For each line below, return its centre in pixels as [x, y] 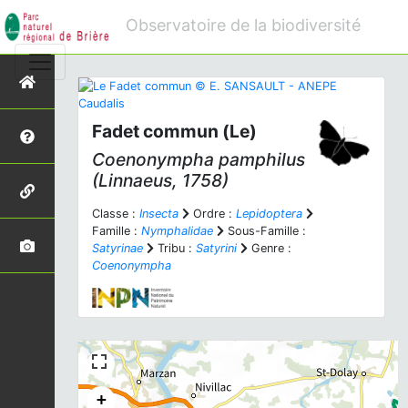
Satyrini [216, 248]
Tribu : [175, 248]
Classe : [116, 214]
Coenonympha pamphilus [199, 159]
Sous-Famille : [265, 231]
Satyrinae [117, 248]
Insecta [159, 214]
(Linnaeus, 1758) [160, 180]
